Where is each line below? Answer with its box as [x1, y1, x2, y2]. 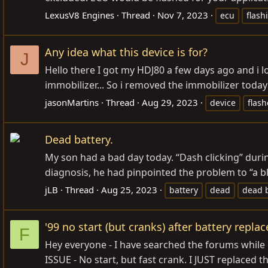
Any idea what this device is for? [45, 45, 208, 59]
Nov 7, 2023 [157, 8, 208, 21]
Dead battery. [45, 132, 113, 147]
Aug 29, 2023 [142, 96, 198, 108]
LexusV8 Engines [45, 8, 114, 21]
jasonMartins [45, 96, 99, 108]
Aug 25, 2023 [101, 184, 157, 196]
